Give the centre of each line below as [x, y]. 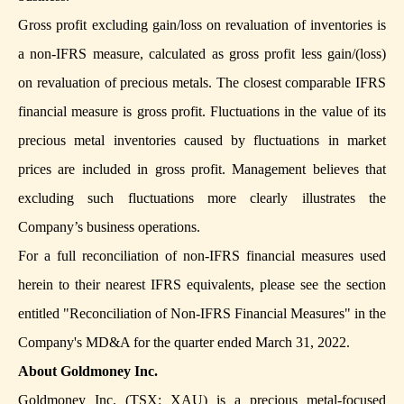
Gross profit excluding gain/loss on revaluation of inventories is [202, 25]
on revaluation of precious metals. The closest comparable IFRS [202, 83]
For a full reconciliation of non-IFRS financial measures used [202, 256]
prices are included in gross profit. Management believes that [202, 170]
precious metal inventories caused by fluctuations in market [202, 141]
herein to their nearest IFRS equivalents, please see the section [202, 285]
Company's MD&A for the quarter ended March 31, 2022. [184, 343]
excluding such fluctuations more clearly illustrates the [202, 198]
